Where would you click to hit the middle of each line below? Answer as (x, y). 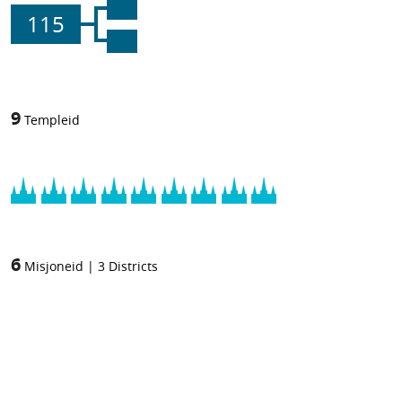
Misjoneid (54, 266)
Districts (133, 266)
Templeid (52, 120)
